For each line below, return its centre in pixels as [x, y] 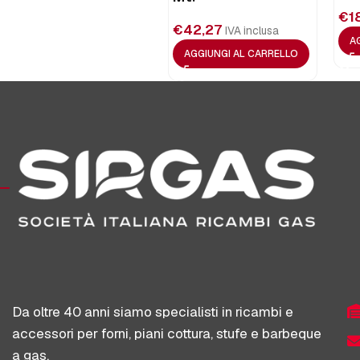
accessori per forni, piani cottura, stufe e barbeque [167, 333]
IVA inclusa [252, 31]
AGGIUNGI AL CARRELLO [241, 54]
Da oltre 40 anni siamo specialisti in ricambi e [153, 311]
